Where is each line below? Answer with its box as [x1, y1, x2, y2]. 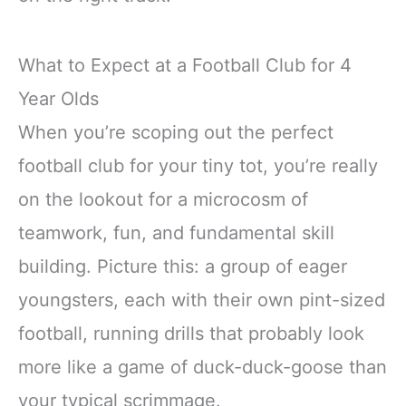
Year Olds [18, 88, 99, 111]
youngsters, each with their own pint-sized [18, 289, 385, 312]
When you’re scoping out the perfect [18, 121, 333, 144]
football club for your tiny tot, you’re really [18, 155, 378, 178]
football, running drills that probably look [18, 323, 364, 345]
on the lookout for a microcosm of [18, 188, 308, 211]
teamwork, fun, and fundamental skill [18, 222, 334, 245]
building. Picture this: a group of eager [18, 256, 347, 278]
